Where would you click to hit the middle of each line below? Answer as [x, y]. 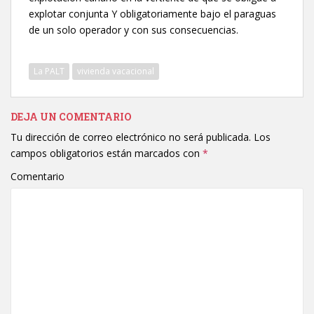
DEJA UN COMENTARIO [71, 116]
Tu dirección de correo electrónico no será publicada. [131, 137]
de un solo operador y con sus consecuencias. [134, 29]
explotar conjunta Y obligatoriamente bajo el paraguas [152, 13]
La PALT [49, 71]
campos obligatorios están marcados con [107, 153]
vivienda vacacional [116, 71]
